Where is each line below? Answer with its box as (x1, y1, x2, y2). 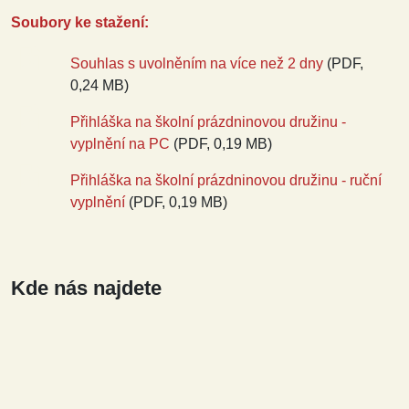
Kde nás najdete (11, 277, 162, 299)
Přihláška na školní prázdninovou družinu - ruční (70, 173, 382, 188)
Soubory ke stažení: (11, 15, 149, 30)
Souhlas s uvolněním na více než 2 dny (70, 56, 323, 71)
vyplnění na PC (70, 136, 170, 152)
